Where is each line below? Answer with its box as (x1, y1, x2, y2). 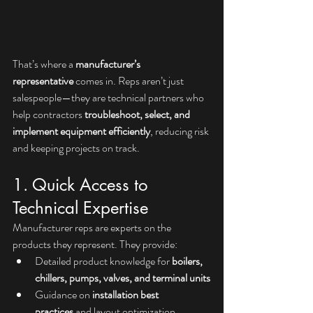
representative (13, 73, 73, 89)
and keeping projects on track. (13, 140, 140, 156)
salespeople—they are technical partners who (13, 89, 206, 105)
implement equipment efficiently (13, 123, 150, 139)
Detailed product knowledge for (35, 253, 172, 269)
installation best (92, 286, 161, 303)
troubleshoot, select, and (85, 106, 192, 122)
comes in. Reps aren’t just (73, 73, 186, 89)
